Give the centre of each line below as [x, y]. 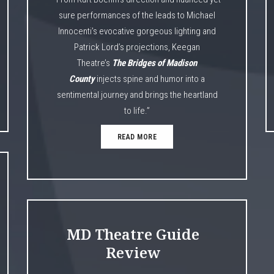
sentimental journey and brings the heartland [137, 94]
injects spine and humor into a [150, 79]
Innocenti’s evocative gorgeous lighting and [137, 31]
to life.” [137, 110]
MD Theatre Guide [133, 234]
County [82, 79]
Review [133, 252]
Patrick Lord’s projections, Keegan [137, 47]
